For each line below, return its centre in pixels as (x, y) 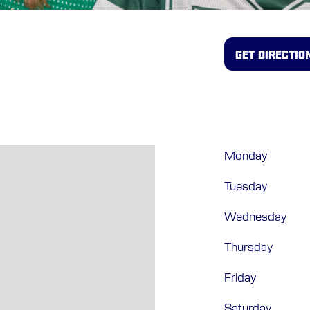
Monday (246, 156)
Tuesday (246, 187)
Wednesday (255, 217)
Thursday (248, 248)
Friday (240, 278)
